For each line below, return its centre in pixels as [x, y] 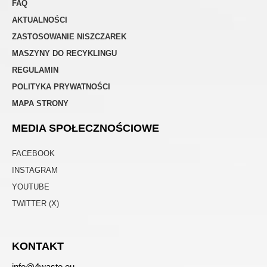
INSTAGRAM [35, 170]
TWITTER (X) [35, 203]
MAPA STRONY [40, 103]
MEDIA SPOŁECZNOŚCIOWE [86, 128]
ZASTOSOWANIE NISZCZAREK [69, 36]
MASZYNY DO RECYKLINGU [64, 53]
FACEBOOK [33, 153]
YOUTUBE [31, 187]
